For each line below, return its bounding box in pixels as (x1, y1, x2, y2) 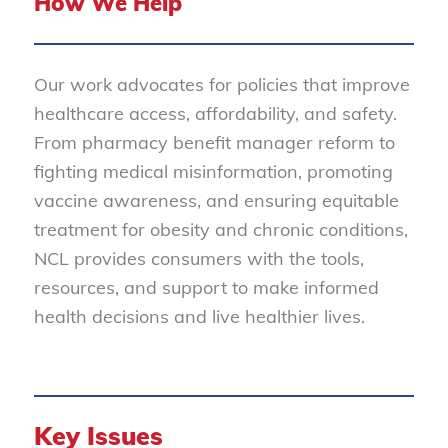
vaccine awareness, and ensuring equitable (33, 189, 399, 213)
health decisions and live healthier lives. (33, 305, 365, 329)
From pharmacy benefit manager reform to (33, 131, 395, 155)
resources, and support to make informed (33, 276, 379, 300)
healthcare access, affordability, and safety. (33, 102, 397, 126)
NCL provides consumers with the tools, (33, 247, 364, 271)
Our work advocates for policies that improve (33, 73, 410, 97)
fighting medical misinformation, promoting (33, 160, 393, 184)
